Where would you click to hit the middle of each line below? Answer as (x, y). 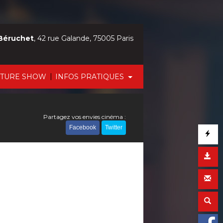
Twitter (114, 127)
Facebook (83, 127)
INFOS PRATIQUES (91, 77)
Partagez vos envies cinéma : (85, 117)
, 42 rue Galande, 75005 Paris (84, 38)
